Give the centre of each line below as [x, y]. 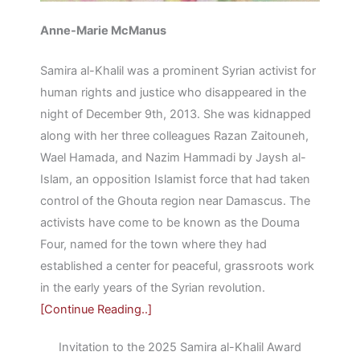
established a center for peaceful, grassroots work [177, 266]
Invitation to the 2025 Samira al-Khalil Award [180, 348]
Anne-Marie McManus [103, 30]
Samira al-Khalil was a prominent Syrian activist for [178, 71]
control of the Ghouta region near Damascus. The [175, 201]
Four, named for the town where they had [153, 245]
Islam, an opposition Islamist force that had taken [175, 180]
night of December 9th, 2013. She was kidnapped [176, 115]
